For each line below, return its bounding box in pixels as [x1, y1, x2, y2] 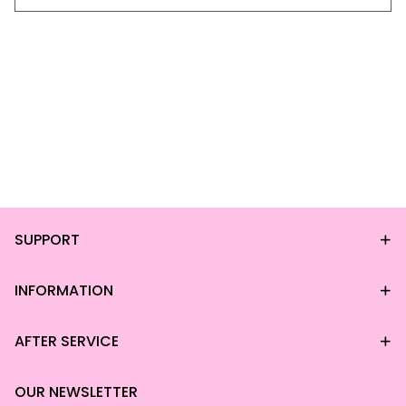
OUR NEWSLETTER [14, 382, 138, 402]
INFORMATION [14, 280, 113, 301]
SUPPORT [14, 229, 80, 250]
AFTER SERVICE [14, 331, 119, 352]
